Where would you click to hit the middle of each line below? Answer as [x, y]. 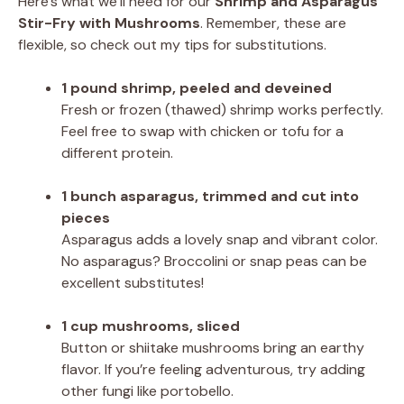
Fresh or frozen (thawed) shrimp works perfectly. [222, 109]
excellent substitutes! [133, 282]
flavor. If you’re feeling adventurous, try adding [213, 369]
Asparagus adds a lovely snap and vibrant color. [220, 239]
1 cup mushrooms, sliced [151, 326]
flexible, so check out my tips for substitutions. [172, 44]
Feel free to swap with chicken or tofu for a [202, 131]
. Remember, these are [273, 23]
